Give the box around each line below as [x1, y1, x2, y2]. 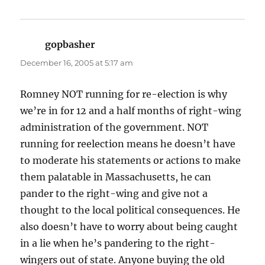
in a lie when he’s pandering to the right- [20, 237, 216, 250]
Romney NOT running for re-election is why [20, 88, 228, 101]
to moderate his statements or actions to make [20, 154, 241, 167]
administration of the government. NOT [20, 121, 209, 134]
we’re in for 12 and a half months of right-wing [20, 105, 242, 117]
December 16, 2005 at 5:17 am [20, 58, 134, 68]
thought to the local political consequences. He [20, 204, 241, 216]
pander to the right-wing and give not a [20, 188, 208, 200]
